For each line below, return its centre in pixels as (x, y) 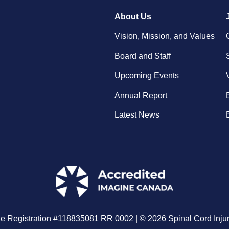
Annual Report (141, 95)
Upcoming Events (147, 76)
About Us (133, 16)
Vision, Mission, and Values (165, 36)
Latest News (137, 114)
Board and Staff (143, 56)
